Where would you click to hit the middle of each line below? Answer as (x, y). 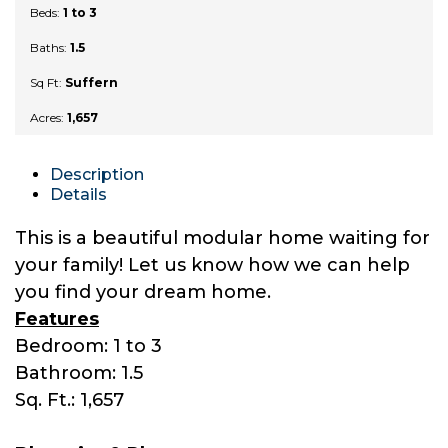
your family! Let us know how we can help (212, 265)
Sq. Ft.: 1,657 (69, 400)
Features (57, 319)
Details (78, 195)
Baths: (50, 48)
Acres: (48, 118)
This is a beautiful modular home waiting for (222, 238)
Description (97, 175)
